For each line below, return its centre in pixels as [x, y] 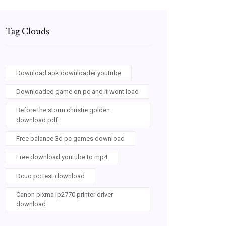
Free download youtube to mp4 [62, 157]
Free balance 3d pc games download [70, 138]
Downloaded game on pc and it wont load [77, 92]
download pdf [37, 120]
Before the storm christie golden [63, 110]
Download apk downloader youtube [69, 73]
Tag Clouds [27, 31]
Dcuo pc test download [50, 176]
